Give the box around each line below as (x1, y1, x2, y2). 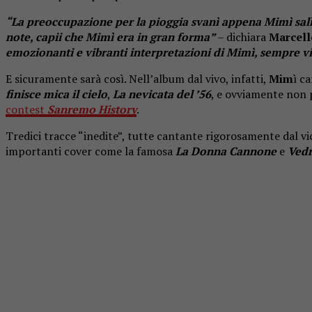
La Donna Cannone (175, 143, 276, 159)
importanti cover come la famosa (6, 143, 175, 159)
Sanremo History (47, 101, 136, 117)
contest (6, 101, 47, 117)
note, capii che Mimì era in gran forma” (6, 29, 215, 45)
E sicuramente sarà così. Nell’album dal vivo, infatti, (6, 70, 269, 86)
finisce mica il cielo (6, 86, 107, 102)
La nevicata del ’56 (113, 86, 211, 102)
